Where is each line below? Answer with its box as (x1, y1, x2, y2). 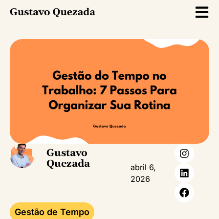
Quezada (46, 157, 90, 171)
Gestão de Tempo (15, 207, 89, 218)
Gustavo (46, 147, 88, 160)
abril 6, (130, 162, 156, 173)
